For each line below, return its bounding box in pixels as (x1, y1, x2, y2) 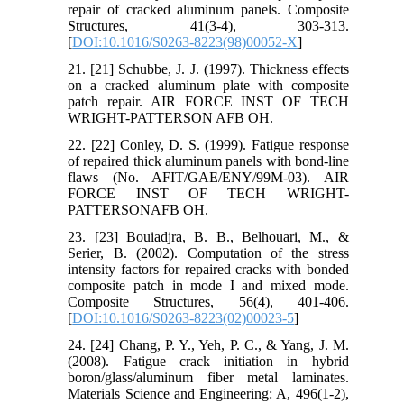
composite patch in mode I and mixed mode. (68, 277, 349, 293)
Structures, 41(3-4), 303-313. (68, 17, 349, 33)
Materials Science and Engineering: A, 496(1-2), (68, 385, 349, 401)
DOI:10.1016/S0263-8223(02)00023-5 (72, 309, 295, 326)
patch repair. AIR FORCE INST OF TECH (68, 93, 349, 109)
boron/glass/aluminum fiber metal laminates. (68, 369, 349, 385)
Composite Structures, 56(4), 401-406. (68, 293, 349, 309)
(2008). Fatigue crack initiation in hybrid (68, 353, 349, 369)
